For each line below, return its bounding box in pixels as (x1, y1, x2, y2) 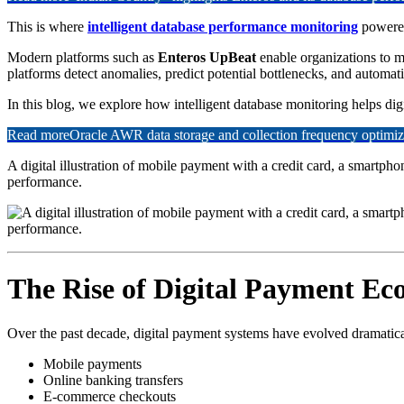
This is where (7, 18, 87, 34)
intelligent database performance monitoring (87, 18, 358, 34)
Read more (7, 126, 69, 142)
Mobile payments (43, 355, 142, 372)
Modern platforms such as (7, 49, 158, 65)
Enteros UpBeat (158, 49, 256, 65)
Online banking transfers (43, 372, 183, 388)
